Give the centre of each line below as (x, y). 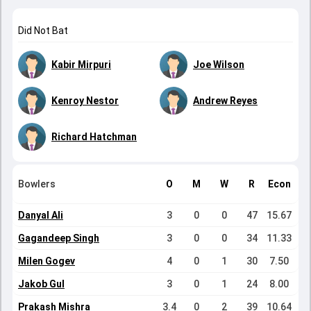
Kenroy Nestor (85, 101)
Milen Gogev (47, 261)
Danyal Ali (41, 215)
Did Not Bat (43, 31)
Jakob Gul (41, 284)
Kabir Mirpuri (81, 65)
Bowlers (37, 184)
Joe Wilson (219, 65)
